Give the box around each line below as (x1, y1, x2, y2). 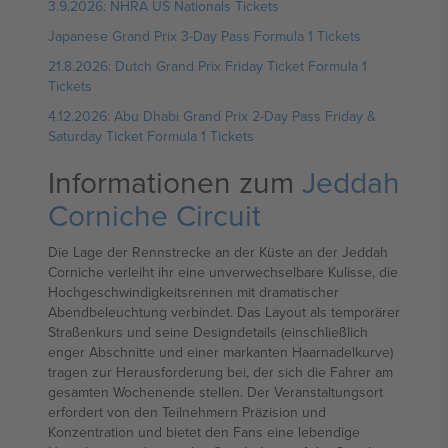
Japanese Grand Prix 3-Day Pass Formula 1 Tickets (48, 26, 361, 46)
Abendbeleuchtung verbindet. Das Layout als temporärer (48, 302, 400, 322)
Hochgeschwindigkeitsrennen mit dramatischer (48, 282, 339, 302)
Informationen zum (48, 161, 302, 203)
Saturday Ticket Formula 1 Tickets (48, 126, 254, 146)
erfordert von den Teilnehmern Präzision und (48, 402, 326, 422)
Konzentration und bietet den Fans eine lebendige (48, 422, 360, 442)
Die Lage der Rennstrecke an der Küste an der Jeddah (48, 242, 388, 262)
